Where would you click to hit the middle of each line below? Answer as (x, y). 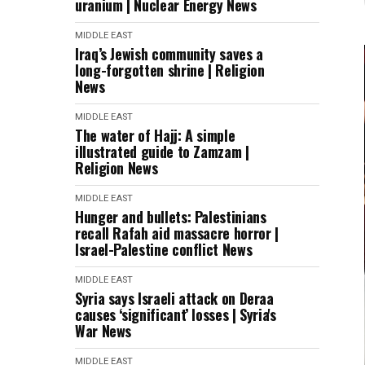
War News (103, 331)
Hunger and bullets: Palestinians (171, 217)
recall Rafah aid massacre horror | (177, 233)
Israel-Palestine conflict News (164, 249)
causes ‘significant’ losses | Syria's (176, 314)
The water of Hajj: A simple (155, 135)
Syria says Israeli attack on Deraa (174, 298)
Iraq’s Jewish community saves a (169, 54)
